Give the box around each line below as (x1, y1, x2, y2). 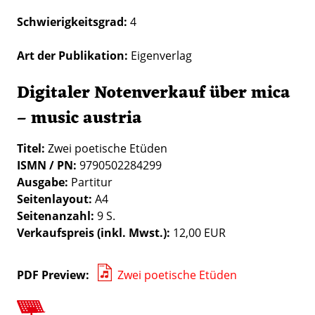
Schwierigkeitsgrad (17, 14, 124, 30)
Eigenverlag (131, 48, 192, 63)
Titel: (17, 141, 45, 156)
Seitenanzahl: (17, 208, 94, 224)
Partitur (68, 174, 112, 190)
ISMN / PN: (17, 157, 77, 173)
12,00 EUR (170, 225, 226, 240)
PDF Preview (17, 267, 86, 283)
